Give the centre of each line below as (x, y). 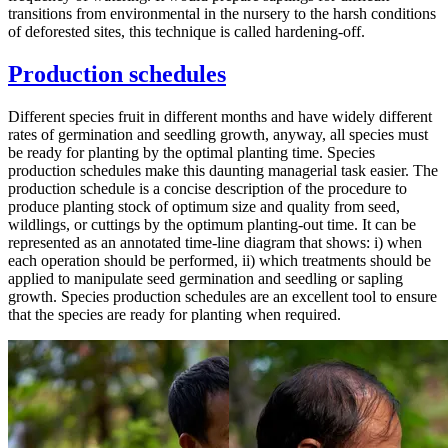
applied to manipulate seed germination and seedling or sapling (205, 279)
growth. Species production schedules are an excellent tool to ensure (222, 297)
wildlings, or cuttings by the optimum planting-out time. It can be (212, 225)
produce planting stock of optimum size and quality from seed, (204, 207)
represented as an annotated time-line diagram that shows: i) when (215, 243)
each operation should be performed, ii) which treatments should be (219, 261)
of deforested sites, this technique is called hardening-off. (186, 32)
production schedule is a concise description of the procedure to (207, 189)
